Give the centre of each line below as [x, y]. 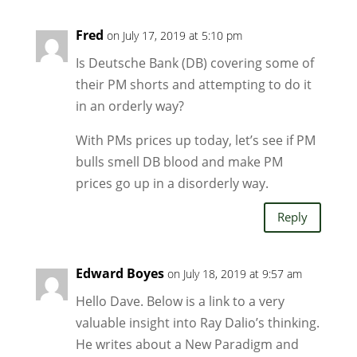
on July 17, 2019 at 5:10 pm [174, 35]
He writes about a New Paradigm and [187, 344]
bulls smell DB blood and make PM [179, 161]
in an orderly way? [129, 106]
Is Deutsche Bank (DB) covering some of [194, 63]
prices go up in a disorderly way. [172, 183]
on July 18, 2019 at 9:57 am [234, 273]
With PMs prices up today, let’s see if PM [195, 140]
